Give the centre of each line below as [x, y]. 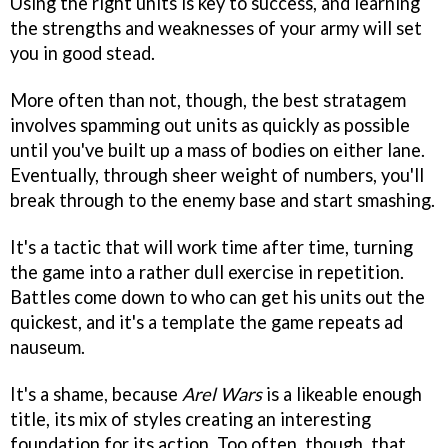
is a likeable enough [342, 393]
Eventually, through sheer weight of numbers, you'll [217, 175]
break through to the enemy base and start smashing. [222, 200]
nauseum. [47, 347]
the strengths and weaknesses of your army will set [216, 28]
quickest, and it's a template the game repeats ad [206, 322]
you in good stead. [82, 53]
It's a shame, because [96, 393]
